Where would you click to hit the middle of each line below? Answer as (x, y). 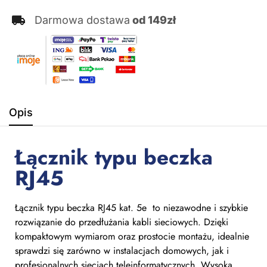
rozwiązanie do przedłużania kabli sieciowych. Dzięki (122, 222)
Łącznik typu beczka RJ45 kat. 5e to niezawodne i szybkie (131, 208)
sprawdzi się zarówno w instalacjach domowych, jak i (122, 251)
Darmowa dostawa (82, 20)
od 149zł (153, 20)
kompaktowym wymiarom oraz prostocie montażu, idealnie (132, 237)
